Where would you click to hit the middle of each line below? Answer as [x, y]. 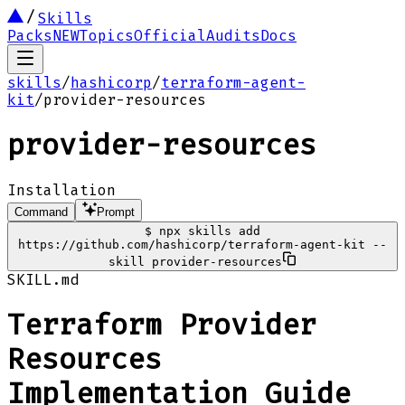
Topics [107, 36]
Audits [233, 36]
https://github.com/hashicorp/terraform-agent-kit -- [202, 244]
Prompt [116, 212]
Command [41, 212]
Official [170, 36]
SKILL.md [43, 279]
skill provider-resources [195, 261]
